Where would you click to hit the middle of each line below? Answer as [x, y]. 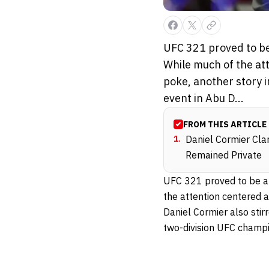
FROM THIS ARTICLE [225, 125]
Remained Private [224, 155]
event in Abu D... [204, 98]
